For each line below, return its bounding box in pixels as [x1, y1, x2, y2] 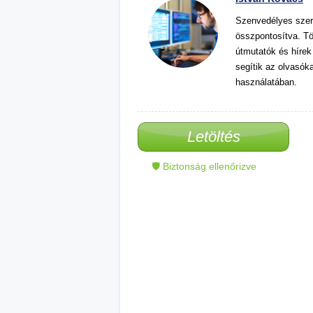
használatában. [235, 77, 297, 87]
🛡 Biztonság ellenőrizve [152, 161, 256, 172]
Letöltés [187, 128, 240, 145]
